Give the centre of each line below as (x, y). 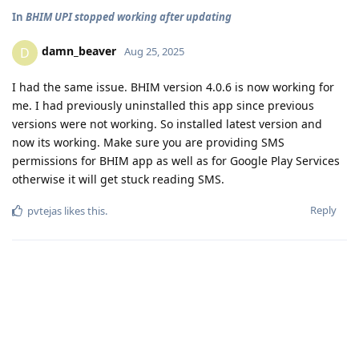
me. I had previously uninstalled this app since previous (163, 105)
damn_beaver (79, 51)
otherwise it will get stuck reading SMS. (118, 179)
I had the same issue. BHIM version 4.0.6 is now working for (173, 87)
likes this (83, 210)
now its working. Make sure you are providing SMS (148, 142)
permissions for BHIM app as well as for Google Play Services (176, 160)
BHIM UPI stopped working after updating (129, 16)
